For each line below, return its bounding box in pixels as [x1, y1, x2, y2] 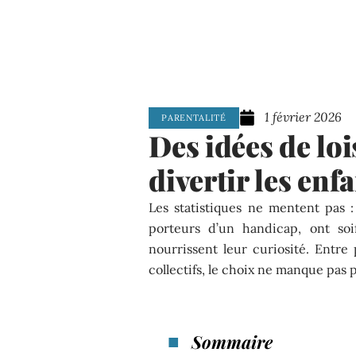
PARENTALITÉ [161, 111, 226, 123]
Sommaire [192, 329, 273, 354]
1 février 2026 [264, 109, 342, 126]
